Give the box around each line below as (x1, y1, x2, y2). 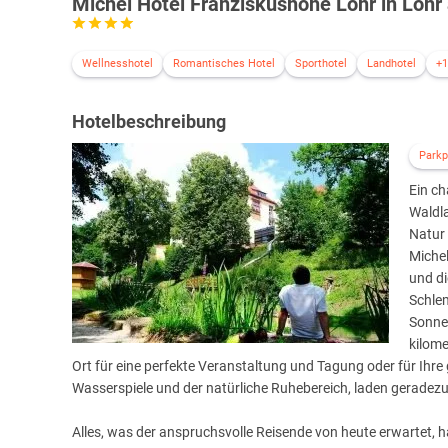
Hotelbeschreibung (72, 111, 226, 133)
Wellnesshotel (82, 57, 153, 71)
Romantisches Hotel (173, 57, 275, 71)
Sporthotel (295, 57, 347, 71)
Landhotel (367, 57, 416, 71)
